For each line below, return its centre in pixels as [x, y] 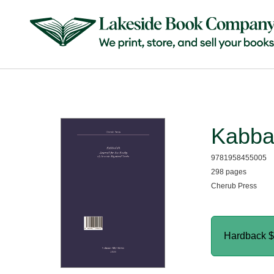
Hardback [246, 236]
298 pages [228, 172]
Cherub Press [234, 186]
